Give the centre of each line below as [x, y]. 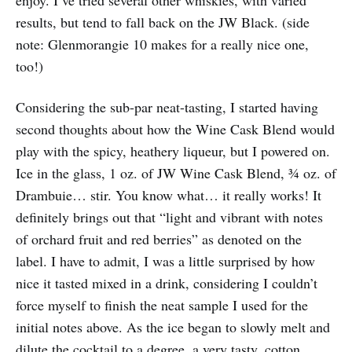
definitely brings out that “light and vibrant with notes [169, 217]
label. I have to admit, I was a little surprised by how [165, 261]
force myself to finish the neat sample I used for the [162, 305]
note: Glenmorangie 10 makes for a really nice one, [162, 44]
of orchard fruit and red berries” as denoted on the [159, 239]
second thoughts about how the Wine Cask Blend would [175, 129]
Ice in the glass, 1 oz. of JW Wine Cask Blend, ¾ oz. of [176, 173]
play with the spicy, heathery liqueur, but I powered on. [173, 151]
